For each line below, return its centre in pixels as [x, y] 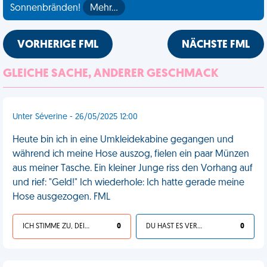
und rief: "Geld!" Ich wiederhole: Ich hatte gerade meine [128, 183]
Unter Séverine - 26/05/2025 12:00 [75, 117]
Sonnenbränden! [46, 8]
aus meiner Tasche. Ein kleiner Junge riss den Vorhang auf [133, 169]
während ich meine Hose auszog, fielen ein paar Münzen [131, 154]
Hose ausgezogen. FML [61, 197]
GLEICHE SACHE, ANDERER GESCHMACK [111, 74]
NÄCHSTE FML [216, 45]
